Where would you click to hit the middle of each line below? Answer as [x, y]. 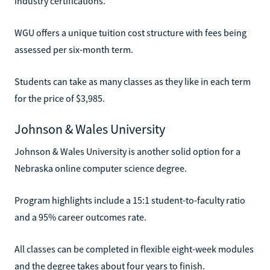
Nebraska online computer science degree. [101, 168]
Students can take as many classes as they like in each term [133, 81]
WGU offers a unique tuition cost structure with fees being [130, 32]
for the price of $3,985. [60, 98]
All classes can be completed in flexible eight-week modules [134, 249]
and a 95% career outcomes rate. [80, 217]
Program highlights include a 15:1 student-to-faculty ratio [130, 200]
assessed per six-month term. [74, 49]
